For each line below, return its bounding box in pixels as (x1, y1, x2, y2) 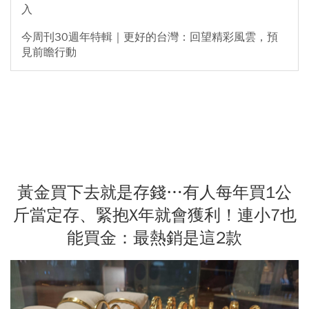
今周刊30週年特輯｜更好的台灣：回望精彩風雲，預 (21, 30, 278, 44)
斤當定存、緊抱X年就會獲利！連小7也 (12, 204, 297, 226)
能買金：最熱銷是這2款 (67, 227, 242, 248)
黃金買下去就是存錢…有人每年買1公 (17, 181, 292, 203)
